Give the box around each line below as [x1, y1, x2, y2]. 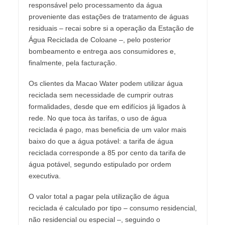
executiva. [28, 171, 61, 180]
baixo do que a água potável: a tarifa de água [28, 137, 173, 145]
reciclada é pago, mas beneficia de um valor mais [28, 125, 186, 134]
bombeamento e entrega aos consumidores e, [28, 47, 176, 55]
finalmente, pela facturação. [28, 58, 117, 67]
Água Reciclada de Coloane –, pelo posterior [28, 35, 171, 44]
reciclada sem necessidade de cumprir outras [28, 90, 173, 99]
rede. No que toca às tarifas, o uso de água [28, 114, 167, 122]
